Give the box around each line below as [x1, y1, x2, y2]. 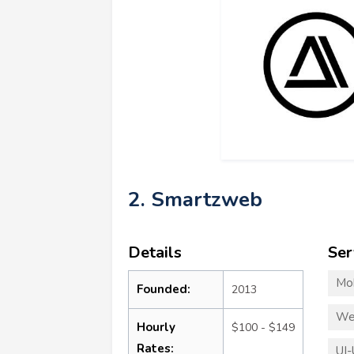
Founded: [137, 281, 190, 297]
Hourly [137, 318, 175, 335]
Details [128, 241, 182, 263]
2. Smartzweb [128, 185, 262, 213]
